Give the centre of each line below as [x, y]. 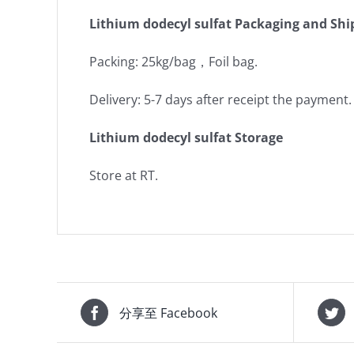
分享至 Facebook [168, 313]
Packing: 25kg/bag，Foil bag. [173, 62]
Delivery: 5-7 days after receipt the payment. [220, 100]
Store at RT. [124, 175]
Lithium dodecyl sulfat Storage [186, 137]
